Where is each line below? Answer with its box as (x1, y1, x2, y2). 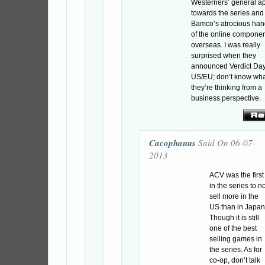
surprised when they (191, 51, 256, 60)
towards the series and (191, 9, 264, 17)
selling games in (209, 235, 262, 243)
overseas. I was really (191, 41, 260, 49)
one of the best (209, 224, 257, 232)
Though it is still (209, 214, 259, 222)
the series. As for (209, 245, 262, 254)
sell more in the (209, 192, 258, 201)
